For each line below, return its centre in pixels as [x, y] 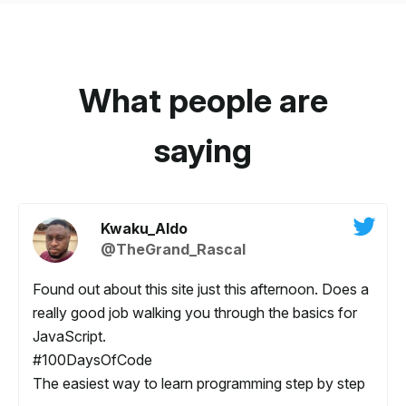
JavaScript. [69, 337]
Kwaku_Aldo [144, 229]
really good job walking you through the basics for [195, 313]
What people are [203, 101]
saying [203, 151]
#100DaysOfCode [92, 360]
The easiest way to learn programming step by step [199, 384]
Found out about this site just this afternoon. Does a [201, 290]
